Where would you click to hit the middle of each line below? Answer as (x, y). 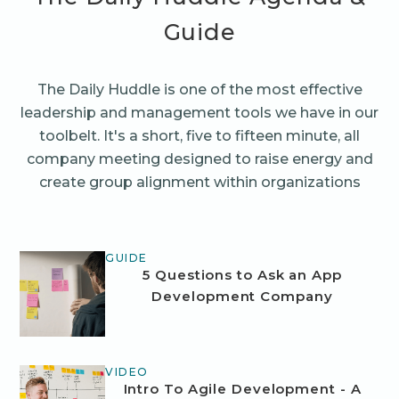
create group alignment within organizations (199, 182)
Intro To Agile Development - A (242, 388)
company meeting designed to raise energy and (199, 159)
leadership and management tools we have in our (199, 112)
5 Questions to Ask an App (242, 274)
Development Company (242, 296)
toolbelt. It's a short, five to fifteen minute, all (199, 135)
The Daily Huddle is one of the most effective (199, 89)
